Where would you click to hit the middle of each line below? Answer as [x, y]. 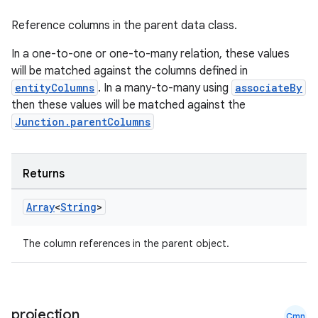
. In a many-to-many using [165, 88]
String [78, 207]
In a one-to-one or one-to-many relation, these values [150, 54]
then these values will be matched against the [128, 105]
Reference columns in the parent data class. [124, 26]
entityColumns [55, 88]
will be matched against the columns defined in [130, 71]
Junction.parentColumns [83, 122]
